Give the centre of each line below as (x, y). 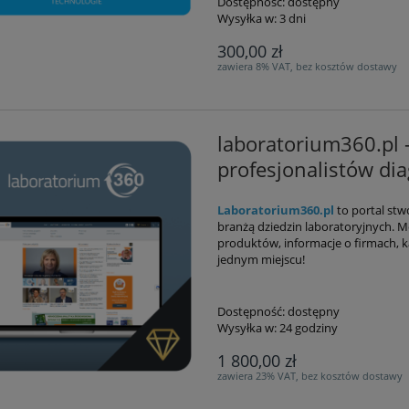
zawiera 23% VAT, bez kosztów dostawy (309, 375)
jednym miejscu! (261, 259)
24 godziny (308, 327)
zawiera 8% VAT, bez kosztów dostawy (307, 66)
